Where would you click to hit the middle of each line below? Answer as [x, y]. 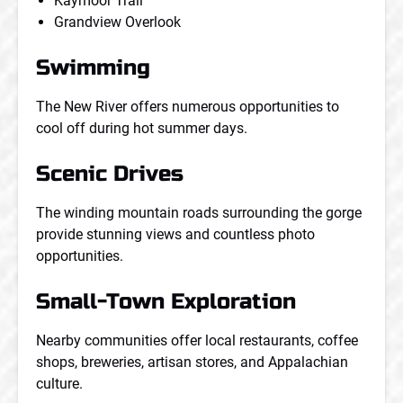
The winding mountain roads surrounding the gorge [199, 213]
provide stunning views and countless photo [175, 234]
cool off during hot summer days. [142, 128]
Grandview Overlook [117, 22]
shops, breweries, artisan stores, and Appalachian [192, 362]
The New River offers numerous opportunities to [188, 107]
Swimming [93, 68]
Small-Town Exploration [166, 302]
